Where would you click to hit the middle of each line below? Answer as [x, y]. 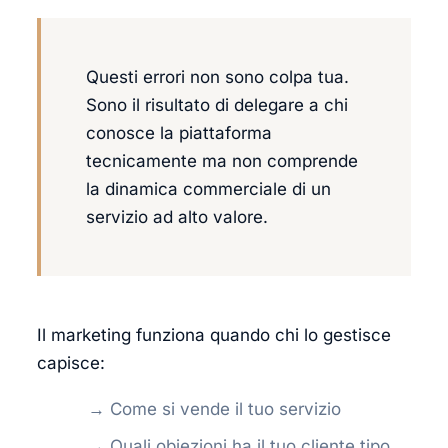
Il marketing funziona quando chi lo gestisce [214, 335]
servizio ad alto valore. [177, 217]
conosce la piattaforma [179, 133]
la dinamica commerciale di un [208, 189]
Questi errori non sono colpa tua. [217, 77]
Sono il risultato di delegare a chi [217, 105]
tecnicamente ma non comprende [222, 161]
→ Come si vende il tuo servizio [214, 409]
